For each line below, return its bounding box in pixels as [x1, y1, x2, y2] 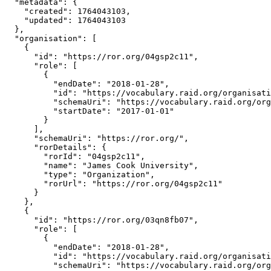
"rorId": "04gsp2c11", [5, 151, 145, 161]
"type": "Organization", [5, 169, 155, 179]
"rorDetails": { [5, 142, 106, 152]
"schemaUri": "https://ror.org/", [5, 133, 189, 143]
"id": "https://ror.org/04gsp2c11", [5, 51, 198, 61]
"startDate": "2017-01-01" [5, 106, 174, 116]
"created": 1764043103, [5, 6, 131, 16]
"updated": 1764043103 [5, 15, 126, 25]
